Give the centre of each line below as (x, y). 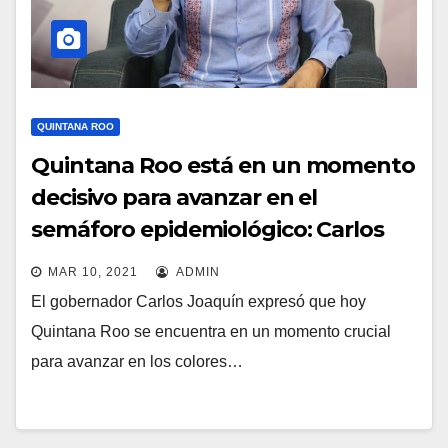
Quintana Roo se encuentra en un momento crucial (211, 331)
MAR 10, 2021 (93, 271)
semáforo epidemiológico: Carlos (207, 229)
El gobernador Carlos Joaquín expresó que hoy (198, 301)
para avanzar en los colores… (137, 361)
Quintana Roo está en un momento (223, 165)
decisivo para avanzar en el (174, 197)
